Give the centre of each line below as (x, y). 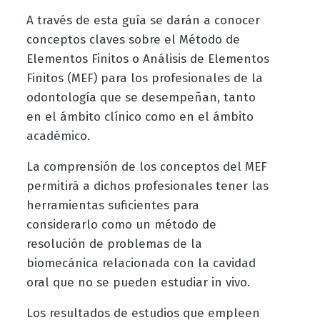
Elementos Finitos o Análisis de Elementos (147, 59)
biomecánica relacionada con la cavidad (141, 264)
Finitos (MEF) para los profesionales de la (144, 79)
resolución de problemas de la (114, 244)
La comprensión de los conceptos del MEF (146, 167)
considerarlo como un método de (121, 225)
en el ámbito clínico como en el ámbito (140, 117)
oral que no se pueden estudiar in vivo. (140, 283)
